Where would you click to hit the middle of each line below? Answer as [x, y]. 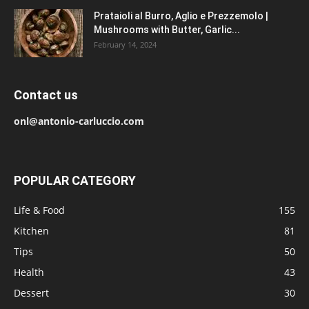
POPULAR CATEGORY [75, 181]
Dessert [31, 293]
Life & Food [39, 210]
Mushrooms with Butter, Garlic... [167, 30]
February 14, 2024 [125, 45]
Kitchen [31, 231]
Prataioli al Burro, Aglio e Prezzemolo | [181, 16]
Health [29, 272]
